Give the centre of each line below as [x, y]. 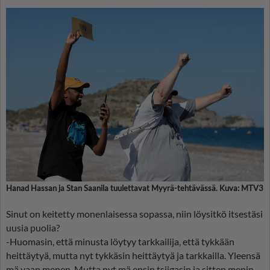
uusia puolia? [33, 227]
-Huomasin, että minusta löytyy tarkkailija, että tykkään [120, 241]
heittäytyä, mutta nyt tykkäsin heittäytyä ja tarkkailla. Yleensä [133, 255]
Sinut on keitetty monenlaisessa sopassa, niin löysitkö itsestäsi [134, 213]
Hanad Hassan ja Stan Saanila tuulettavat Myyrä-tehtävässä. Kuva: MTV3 [135, 188]
